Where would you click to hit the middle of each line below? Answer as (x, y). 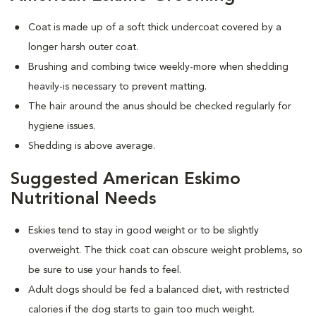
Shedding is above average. (92, 146)
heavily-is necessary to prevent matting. (117, 87)
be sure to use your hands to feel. (105, 270)
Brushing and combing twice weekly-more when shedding (158, 67)
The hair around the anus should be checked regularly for (160, 107)
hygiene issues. (62, 126)
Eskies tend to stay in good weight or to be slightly (144, 231)
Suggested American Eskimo (126, 180)
